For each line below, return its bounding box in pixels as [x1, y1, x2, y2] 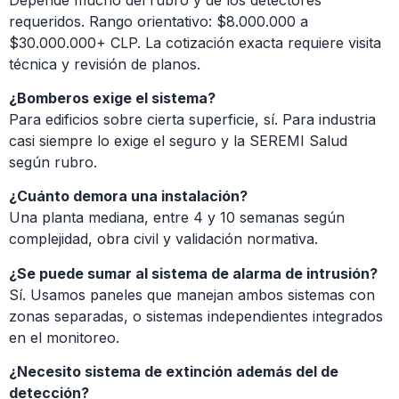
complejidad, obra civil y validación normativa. [9, 230, 318, 248]
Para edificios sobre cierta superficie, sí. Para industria [9, 110, 376, 129]
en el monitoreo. [9, 328, 119, 346]
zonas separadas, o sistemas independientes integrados [9, 306, 383, 325]
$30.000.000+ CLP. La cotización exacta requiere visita [9, 33, 381, 52]
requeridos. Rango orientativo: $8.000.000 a [9, 12, 308, 30]
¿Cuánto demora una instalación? [9, 187, 248, 206]
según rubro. [9, 153, 97, 172]
